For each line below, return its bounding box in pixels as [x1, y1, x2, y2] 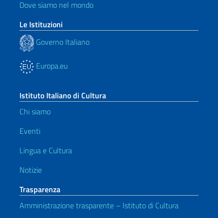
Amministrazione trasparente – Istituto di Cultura [19, 199, 179, 211]
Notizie [19, 163, 42, 176]
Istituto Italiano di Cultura [19, 89, 106, 101]
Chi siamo [19, 105, 51, 117]
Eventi [19, 125, 40, 137]
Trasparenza [19, 183, 60, 195]
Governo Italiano [34, 36, 90, 48]
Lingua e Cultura [19, 144, 72, 156]
